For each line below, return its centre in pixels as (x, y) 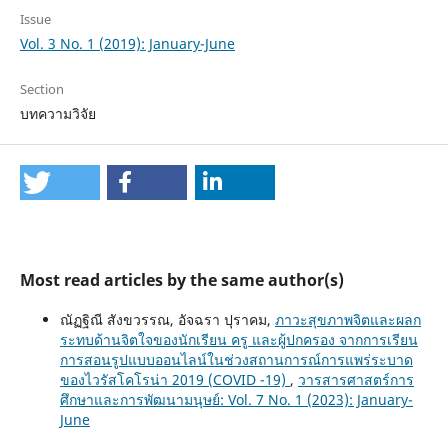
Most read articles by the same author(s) (181, 280)
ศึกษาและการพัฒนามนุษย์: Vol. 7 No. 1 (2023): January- (236, 400)
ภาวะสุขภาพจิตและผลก (347, 320)
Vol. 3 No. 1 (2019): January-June (127, 44)
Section (41, 89)
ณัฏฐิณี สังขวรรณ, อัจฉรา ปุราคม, (167, 320)
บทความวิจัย (57, 114)
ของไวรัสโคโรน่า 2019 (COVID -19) (174, 380)
